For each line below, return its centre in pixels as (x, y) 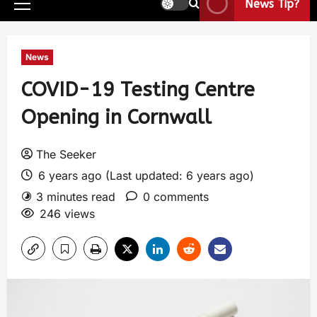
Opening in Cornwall (116, 117)
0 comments (176, 197)
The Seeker (66, 154)
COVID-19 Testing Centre (138, 90)
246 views (67, 214)
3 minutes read (76, 197)
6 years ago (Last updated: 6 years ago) (144, 175)
